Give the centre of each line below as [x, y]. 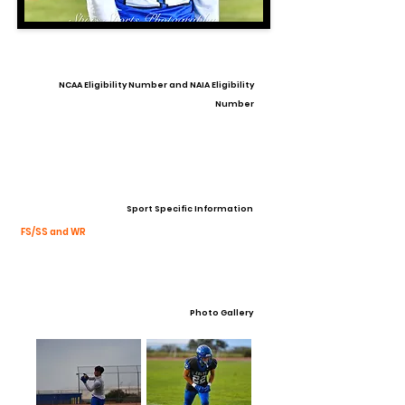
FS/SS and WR [53, 231]
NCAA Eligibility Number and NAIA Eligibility [156, 85]
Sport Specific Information [190, 208]
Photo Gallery [221, 312]
